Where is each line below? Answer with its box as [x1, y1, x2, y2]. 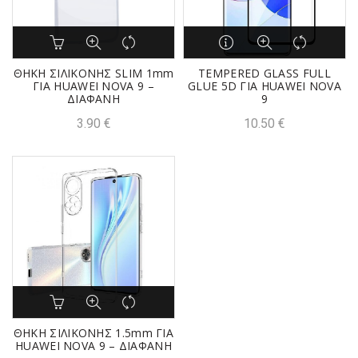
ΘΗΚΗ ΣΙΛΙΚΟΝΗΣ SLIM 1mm [13, 65, 174, 81]
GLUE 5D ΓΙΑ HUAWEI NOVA [188, 78, 341, 93]
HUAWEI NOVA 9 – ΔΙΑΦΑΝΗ [15, 337, 172, 353]
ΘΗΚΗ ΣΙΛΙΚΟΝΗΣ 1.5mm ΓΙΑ [13, 324, 174, 340]
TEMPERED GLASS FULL [198, 65, 331, 81]
